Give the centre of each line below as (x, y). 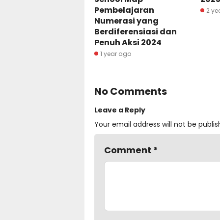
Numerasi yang (126, 21)
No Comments (131, 91)
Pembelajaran (124, 10)
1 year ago (116, 54)
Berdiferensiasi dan (136, 31)
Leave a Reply (120, 110)
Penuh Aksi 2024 (128, 42)
